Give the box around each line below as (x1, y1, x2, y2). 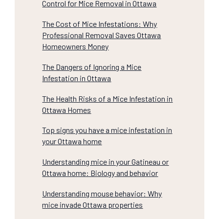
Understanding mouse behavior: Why (42, 189, 162, 198)
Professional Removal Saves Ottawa (42, 30, 161, 40)
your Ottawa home (42, 136, 102, 146)
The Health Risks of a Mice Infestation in (42, 93, 173, 103)
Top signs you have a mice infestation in (42, 125, 173, 135)
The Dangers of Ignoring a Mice (42, 62, 142, 71)
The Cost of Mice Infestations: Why (42, 19, 157, 28)
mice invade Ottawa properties (42, 200, 143, 210)
